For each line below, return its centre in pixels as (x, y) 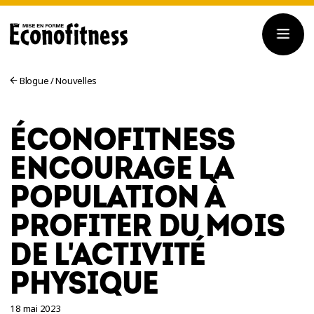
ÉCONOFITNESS (123, 140)
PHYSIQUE (84, 284)
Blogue (33, 80)
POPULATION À (117, 197)
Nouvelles (76, 80)
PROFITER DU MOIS (147, 226)
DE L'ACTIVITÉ (108, 255)
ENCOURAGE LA (122, 169)
